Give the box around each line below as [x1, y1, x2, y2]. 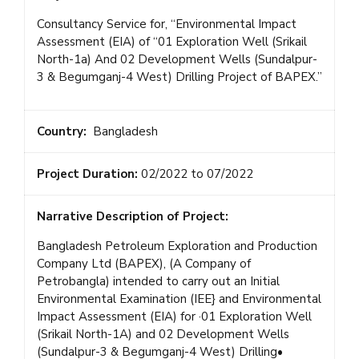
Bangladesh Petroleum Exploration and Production [37, 237, 317, 254]
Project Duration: [37, 165, 141, 182]
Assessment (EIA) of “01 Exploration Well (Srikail [37, 33, 307, 50]
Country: [37, 123, 87, 139]
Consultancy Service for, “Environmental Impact [37, 15, 296, 32]
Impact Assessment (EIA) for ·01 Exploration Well [37, 308, 312, 325]
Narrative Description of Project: [37, 208, 228, 224]
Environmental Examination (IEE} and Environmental [37, 290, 321, 307]
